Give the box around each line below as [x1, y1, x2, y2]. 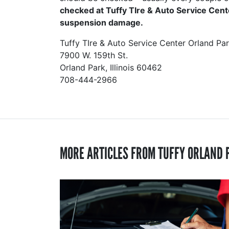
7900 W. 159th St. [60, 50, 128, 60]
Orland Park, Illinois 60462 [60, 62, 162, 73]
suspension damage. [60, 17, 143, 28]
